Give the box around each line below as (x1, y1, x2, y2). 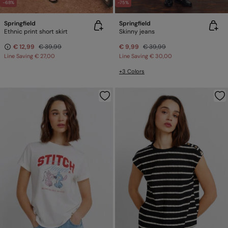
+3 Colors (119, 68, 145, 75)
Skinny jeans (119, 27, 155, 36)
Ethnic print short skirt (4, 27, 68, 36)
